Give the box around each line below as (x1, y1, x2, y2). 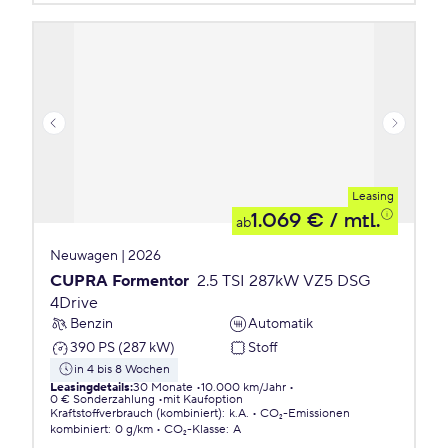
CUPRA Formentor (50, 271, 189, 291)
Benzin (70, 314, 113, 333)
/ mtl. (324, 208, 380, 234)
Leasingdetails (50, 380, 130, 395)
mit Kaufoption (163, 392, 243, 407)
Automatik (248, 314, 313, 333)
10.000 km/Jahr (201, 380, 286, 395)
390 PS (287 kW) (70, 338, 175, 357)
